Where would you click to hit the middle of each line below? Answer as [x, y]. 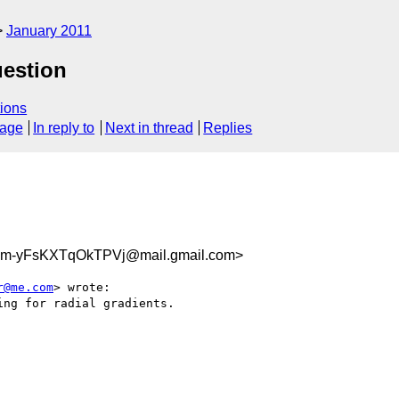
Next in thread [149, 128]
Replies [228, 128]
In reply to [64, 128]
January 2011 [49, 31]
